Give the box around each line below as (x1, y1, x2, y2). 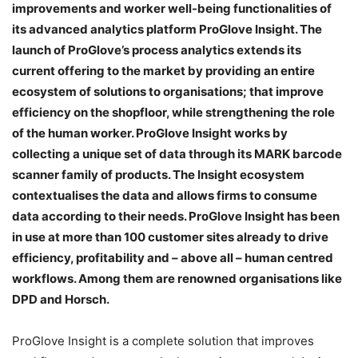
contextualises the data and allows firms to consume (12, 187, 317, 203)
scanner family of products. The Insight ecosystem (12, 166, 304, 182)
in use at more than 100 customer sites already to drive (12, 229, 328, 245)
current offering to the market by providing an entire (12, 62, 315, 78)
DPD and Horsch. (12, 291, 109, 307)
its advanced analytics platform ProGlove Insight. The (12, 21, 322, 37)
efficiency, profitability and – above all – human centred (12, 249, 333, 265)
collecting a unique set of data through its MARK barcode (12, 145, 342, 161)
